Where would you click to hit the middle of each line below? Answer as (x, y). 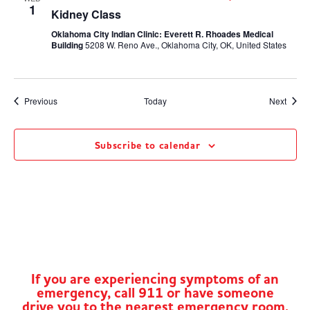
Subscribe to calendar (147, 146)
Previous (40, 101)
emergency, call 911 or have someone (155, 293)
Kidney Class (86, 14)
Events (69, 100)
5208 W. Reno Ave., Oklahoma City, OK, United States (185, 45)
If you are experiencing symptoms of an (155, 279)
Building (68, 45)
